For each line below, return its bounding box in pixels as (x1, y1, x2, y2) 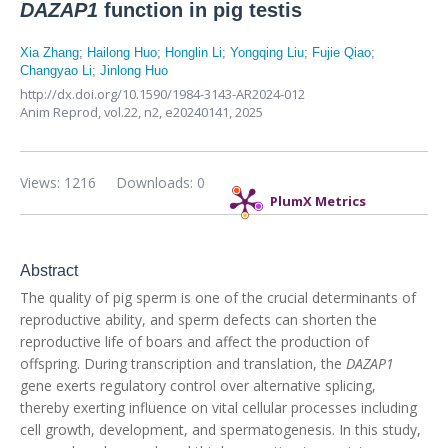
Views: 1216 (20, 173, 96, 192)
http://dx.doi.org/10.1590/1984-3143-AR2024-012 (20, 85, 305, 103)
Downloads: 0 (116, 173, 205, 192)
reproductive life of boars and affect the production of (20, 332, 369, 351)
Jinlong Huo (100, 63, 168, 78)
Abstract (20, 262, 78, 279)
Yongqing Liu (230, 45, 304, 60)
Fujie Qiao (312, 45, 371, 60)
